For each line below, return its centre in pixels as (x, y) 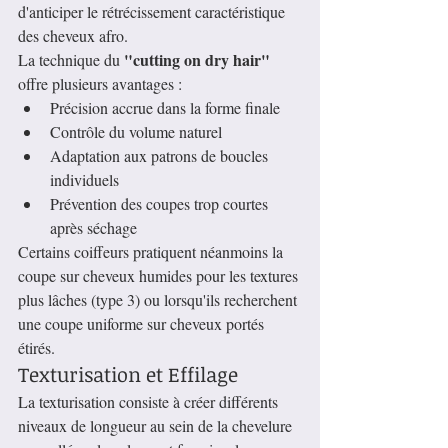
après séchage (93, 228)
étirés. (36, 348)
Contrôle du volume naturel (136, 132)
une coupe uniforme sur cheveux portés (143, 324)
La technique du (71, 60)
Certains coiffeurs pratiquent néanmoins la (152, 252)
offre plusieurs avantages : (100, 84)
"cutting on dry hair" (197, 60)
